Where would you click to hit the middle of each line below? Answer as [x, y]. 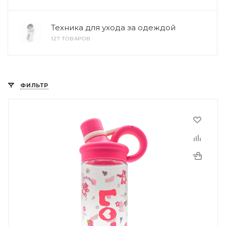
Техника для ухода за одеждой [113, 27]
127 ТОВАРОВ [71, 39]
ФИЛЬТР [34, 85]
